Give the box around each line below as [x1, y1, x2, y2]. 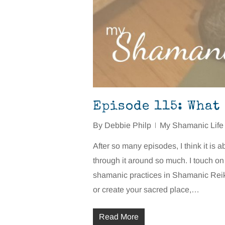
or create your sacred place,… [93, 185, 199, 194]
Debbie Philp [104, 121, 151, 130]
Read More [99, 212, 139, 221]
